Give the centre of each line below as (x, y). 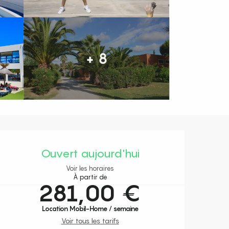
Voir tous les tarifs (90, 221)
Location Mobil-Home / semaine (90, 209)
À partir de (90, 177)
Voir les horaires (90, 169)
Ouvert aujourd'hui (90, 153)
